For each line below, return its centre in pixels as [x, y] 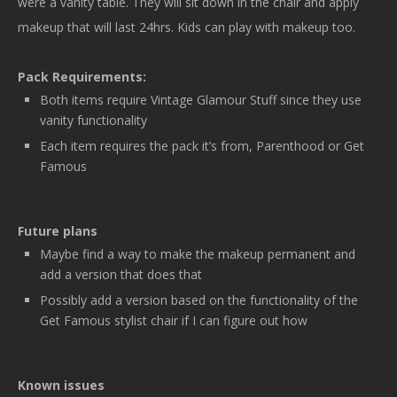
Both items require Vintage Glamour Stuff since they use [201, 99]
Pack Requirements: [82, 76]
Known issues [61, 385]
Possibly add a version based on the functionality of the [199, 300]
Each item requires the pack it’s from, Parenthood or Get [202, 145]
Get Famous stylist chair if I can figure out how [174, 320]
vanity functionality [93, 120]
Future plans [58, 230]
